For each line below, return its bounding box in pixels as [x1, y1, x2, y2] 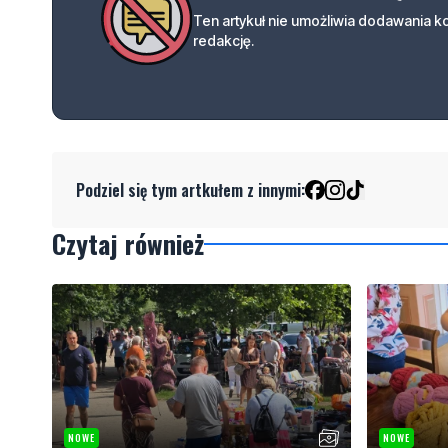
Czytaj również [52, 223, 204, 263]
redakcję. [193, 31, 255, 49]
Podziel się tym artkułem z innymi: [76, 177, 305, 202]
